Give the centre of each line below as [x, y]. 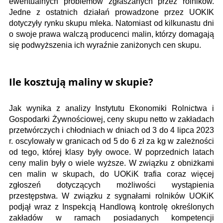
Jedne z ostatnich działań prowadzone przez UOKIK [111, 12]
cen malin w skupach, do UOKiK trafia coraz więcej [111, 174]
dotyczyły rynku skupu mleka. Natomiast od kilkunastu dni [111, 23]
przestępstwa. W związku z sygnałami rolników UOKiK [111, 196]
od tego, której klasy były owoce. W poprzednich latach [111, 152]
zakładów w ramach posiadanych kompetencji [111, 218]
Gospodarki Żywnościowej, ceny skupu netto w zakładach [111, 119]
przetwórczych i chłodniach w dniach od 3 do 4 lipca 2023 [111, 130]
